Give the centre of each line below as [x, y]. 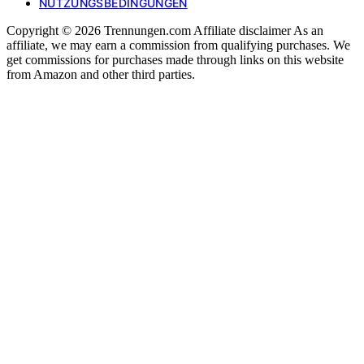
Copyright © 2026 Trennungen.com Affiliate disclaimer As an [165, 30]
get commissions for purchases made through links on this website [175, 60]
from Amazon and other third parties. [101, 74]
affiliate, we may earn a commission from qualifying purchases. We [178, 45]
